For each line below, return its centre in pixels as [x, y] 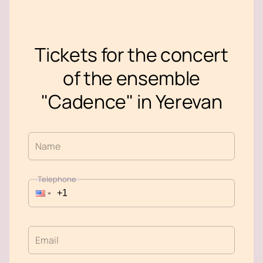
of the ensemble [131, 78]
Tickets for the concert [131, 55]
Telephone [57, 179]
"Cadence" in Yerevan [131, 102]
